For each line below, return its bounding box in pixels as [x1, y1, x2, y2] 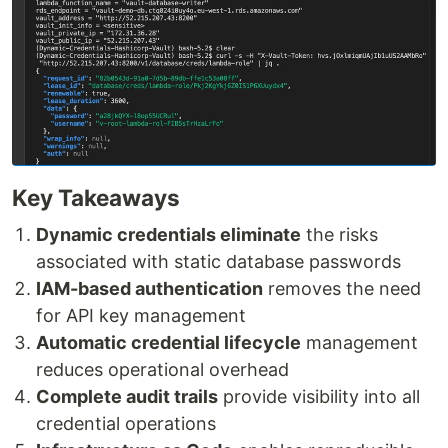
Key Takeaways [12, 184, 180, 212]
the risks [301, 224, 378, 246]
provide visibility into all [218, 386, 420, 408]
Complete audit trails [36, 386, 218, 408]
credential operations [36, 413, 216, 435]
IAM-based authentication [36, 278, 263, 300]
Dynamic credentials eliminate [36, 224, 301, 246]
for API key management [36, 305, 246, 327]
